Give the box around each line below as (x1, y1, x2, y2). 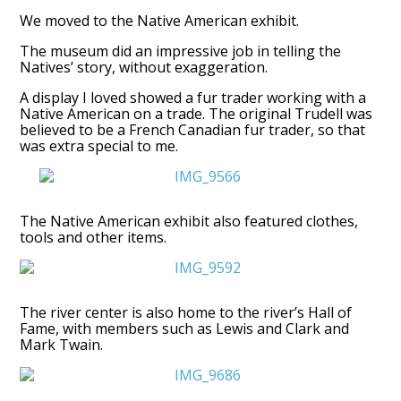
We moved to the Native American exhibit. (20, 10, 300, 30)
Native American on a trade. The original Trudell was (20, 103, 373, 124)
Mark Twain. (20, 334, 104, 354)
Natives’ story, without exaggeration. (20, 56, 269, 77)
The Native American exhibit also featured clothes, (20, 210, 359, 231)
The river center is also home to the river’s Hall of (20, 302, 353, 322)
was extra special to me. (20, 135, 179, 156)
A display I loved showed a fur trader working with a (20, 87, 367, 107)
